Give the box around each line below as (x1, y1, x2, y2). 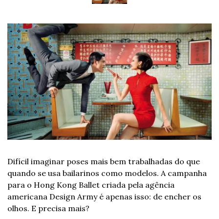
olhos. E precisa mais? (7, 203, 89, 213)
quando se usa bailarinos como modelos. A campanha (7, 168, 207, 178)
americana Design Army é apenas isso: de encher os (7, 191, 201, 201)
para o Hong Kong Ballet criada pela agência (7, 179, 175, 190)
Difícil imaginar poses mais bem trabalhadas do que (7, 156, 200, 166)
